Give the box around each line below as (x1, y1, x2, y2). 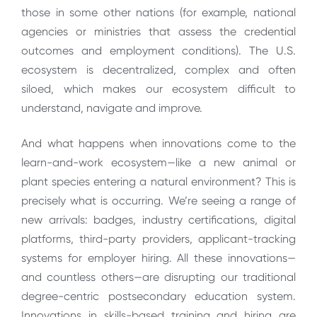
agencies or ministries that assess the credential (21, 25, 296, 39)
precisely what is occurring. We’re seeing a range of (21, 193, 296, 207)
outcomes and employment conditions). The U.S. (21, 44, 296, 58)
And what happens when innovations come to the (21, 136, 296, 150)
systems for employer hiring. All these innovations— (21, 250, 296, 265)
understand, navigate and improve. (21, 101, 202, 115)
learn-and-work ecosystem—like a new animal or (21, 155, 296, 169)
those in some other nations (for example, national (21, 6, 296, 20)
